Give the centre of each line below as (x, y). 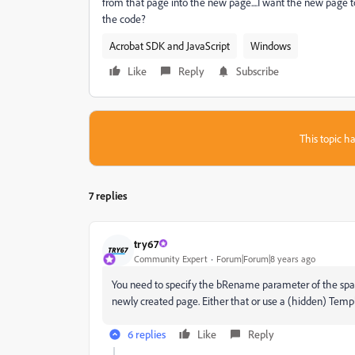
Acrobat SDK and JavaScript (170, 46)
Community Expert (171, 258)
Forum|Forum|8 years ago (266, 258)
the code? (124, 19)
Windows (271, 46)
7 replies (108, 195)
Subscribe (258, 71)
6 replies (147, 334)
